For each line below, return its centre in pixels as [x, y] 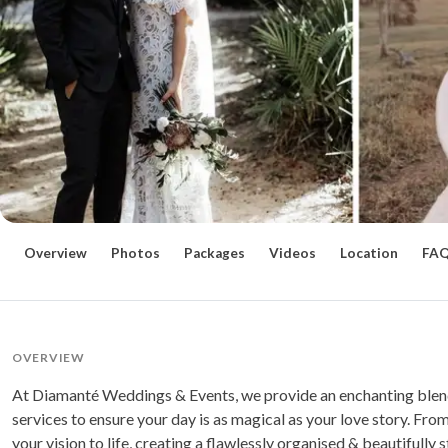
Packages [214, 253]
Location [369, 253]
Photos [135, 253]
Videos [292, 253]
